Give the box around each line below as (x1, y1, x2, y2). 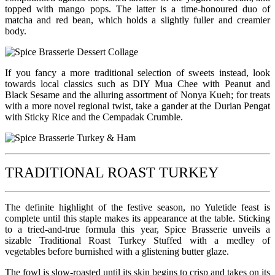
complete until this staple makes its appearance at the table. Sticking (5, 212, 270, 223)
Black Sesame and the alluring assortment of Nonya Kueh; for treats (5, 89, 270, 100)
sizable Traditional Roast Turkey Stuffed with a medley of (5, 234, 270, 246)
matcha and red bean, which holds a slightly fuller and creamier (5, 14, 270, 25)
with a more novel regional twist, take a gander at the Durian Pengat (5, 100, 270, 111)
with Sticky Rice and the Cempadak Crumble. (5, 111, 183, 122)
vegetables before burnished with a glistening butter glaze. (5, 246, 229, 257)
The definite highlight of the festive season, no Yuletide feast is (5, 201, 270, 212)
